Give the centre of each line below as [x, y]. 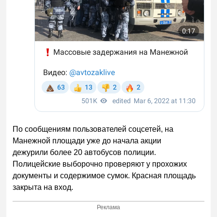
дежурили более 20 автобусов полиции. [85, 153]
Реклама [109, 207]
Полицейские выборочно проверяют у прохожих [100, 164]
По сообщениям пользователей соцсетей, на [93, 129]
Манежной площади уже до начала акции [87, 141]
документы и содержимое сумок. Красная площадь [104, 176]
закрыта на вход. [43, 187]
